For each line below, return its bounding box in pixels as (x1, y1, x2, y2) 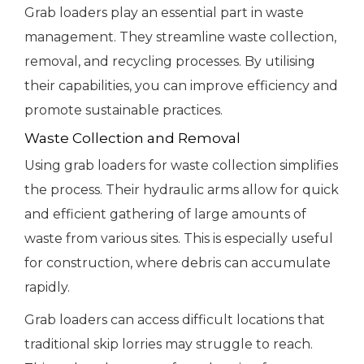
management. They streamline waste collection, (24, 29, 336, 45)
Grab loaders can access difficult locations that (24, 312, 325, 328)
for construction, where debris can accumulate (24, 255, 331, 271)
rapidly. (24, 279, 70, 296)
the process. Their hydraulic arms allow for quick (24, 182, 339, 198)
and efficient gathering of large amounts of (24, 206, 306, 223)
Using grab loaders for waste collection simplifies (24, 158, 338, 174)
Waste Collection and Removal (24, 130, 240, 147)
